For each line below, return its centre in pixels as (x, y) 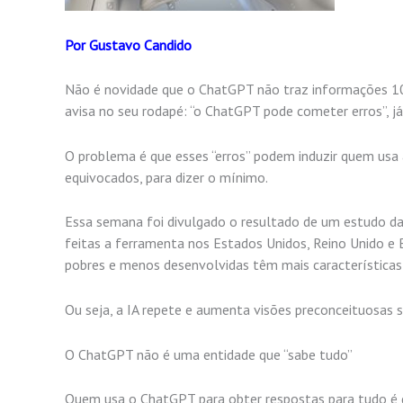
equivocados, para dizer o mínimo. (166, 177)
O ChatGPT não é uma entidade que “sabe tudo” (209, 354)
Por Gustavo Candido (128, 45)
